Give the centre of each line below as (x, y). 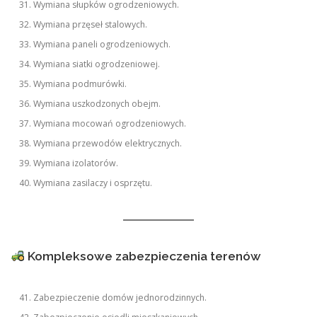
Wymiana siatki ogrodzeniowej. (97, 64)
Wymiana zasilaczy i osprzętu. (93, 183)
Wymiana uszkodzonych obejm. (97, 103)
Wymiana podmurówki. (80, 83)
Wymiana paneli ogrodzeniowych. (102, 44)
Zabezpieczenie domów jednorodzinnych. (120, 298)
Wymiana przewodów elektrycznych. (108, 143)
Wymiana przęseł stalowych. (91, 24)
